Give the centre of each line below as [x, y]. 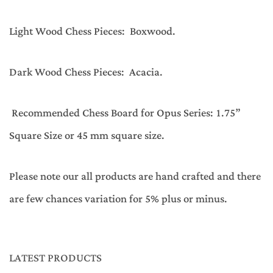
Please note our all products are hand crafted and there [135, 176]
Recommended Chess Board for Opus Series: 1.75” [125, 113]
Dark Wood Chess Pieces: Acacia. [86, 72]
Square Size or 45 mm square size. [87, 136]
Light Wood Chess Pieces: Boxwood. [92, 31]
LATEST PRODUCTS [55, 259]
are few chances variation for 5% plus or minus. [118, 199]
